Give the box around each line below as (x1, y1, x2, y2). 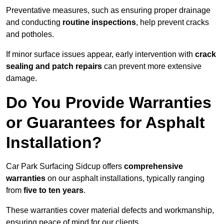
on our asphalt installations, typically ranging (45, 174, 204, 183)
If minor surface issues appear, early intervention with (6, 50, 195, 59)
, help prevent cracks (136, 18, 209, 27)
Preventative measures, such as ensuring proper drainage (6, 6, 210, 15)
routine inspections (62, 18, 136, 27)
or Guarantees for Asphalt (6, 113, 205, 132)
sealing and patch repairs (6, 62, 102, 71)
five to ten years (23, 186, 83, 195)
